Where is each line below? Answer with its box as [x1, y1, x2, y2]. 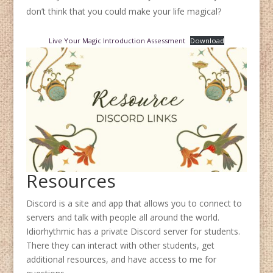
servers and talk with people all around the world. [26, 211, 219, 224]
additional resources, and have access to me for [26, 253, 216, 266]
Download [190, 36, 225, 46]
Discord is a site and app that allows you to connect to [26, 197, 242, 210]
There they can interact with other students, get [26, 239, 214, 252]
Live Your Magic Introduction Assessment [48, 36, 185, 46]
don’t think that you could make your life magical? [26, 5, 221, 18]
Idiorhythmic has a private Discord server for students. [26, 225, 240, 238]
